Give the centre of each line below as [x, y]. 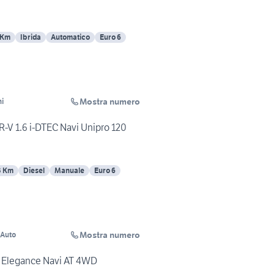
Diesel [34, 171]
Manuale [69, 171]
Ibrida [31, 37]
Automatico [70, 37]
